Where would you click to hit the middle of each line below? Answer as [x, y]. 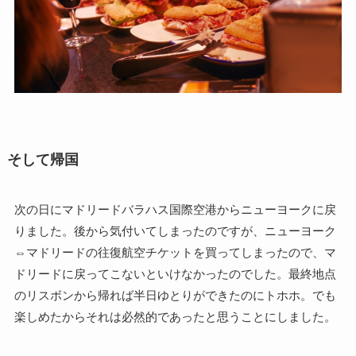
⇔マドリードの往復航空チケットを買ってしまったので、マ [175, 253]
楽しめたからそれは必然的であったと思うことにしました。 [175, 317]
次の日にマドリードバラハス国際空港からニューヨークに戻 [175, 210]
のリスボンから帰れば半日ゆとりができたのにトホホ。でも [175, 296]
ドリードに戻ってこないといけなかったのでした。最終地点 [175, 274]
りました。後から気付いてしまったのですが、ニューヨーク [175, 231]
